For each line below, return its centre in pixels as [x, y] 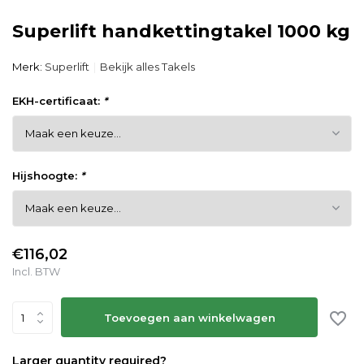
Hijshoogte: [46, 175]
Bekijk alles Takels [147, 67]
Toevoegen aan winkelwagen [189, 317]
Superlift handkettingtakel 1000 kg [181, 31]
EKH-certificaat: [58, 101]
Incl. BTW [36, 271]
